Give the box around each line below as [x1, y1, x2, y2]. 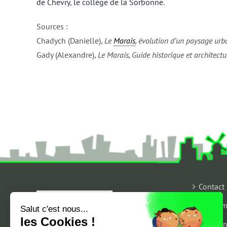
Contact [199, 181, 224, 192]
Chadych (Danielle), [36, 35, 104, 46]
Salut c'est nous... [20, 204, 88, 214]
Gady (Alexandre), [36, 50, 98, 60]
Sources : [36, 21, 68, 31]
